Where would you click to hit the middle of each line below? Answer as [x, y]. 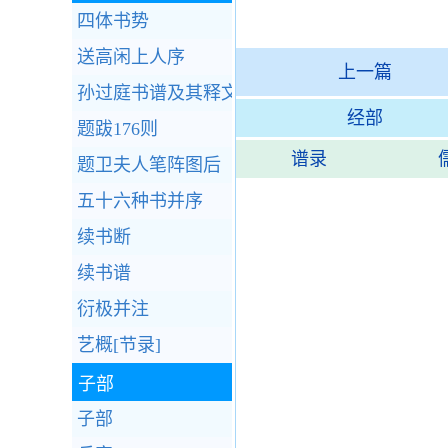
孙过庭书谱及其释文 [158, 93]
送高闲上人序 [131, 57]
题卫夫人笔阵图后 [149, 165]
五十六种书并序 [140, 201]
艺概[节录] [119, 345]
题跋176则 [117, 129]
